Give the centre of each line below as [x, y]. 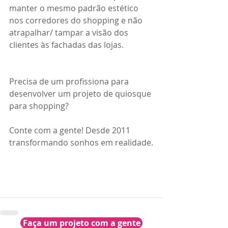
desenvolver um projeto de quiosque [81, 94]
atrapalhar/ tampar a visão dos [70, 33]
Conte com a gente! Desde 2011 [71, 131]
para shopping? [39, 106]
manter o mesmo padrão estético [75, 8]
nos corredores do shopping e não [77, 21]
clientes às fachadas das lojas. [66, 45]
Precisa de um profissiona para [70, 82]
